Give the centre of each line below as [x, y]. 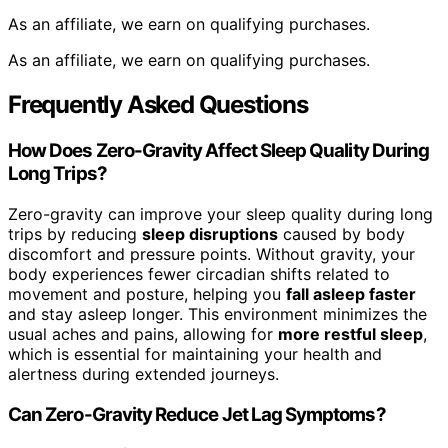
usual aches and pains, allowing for [143, 333]
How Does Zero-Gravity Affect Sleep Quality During [219, 151]
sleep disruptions [210, 233]
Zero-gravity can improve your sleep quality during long [220, 213]
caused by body [341, 233]
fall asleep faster [351, 293]
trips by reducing [75, 233]
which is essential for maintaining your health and [195, 353]
